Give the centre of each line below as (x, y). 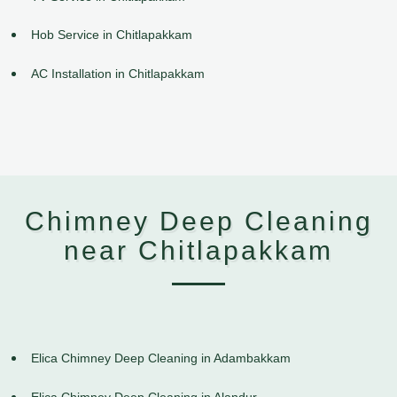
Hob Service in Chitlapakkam (112, 35)
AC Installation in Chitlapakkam (118, 74)
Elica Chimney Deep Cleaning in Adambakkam (161, 358)
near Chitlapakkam (198, 251)
